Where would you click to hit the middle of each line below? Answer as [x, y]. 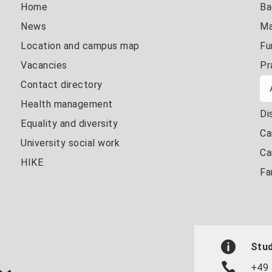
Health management [67, 104]
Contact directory [62, 84]
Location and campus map [80, 46]
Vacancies [44, 65]
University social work [70, 143]
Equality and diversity [70, 123]
